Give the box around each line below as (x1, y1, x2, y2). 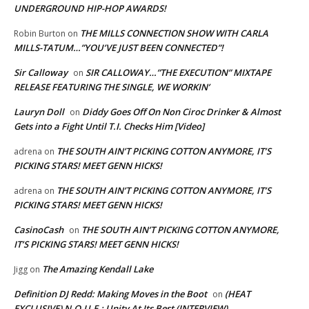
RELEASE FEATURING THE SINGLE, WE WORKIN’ (14, 81, 210, 94)
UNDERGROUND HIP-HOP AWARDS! (14, 2, 166, 15)
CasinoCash (14, 223, 63, 237)
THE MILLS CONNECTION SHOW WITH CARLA (80, 27, 268, 40)
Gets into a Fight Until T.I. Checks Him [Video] (14, 120, 204, 133)
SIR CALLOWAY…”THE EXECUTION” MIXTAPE (86, 66, 271, 79)
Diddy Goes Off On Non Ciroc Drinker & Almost (82, 106, 281, 119)
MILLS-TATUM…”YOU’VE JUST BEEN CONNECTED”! (14, 41, 223, 54)
